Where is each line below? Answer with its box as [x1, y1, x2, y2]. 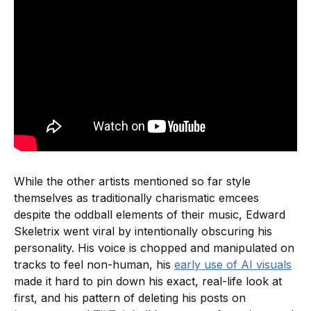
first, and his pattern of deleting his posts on [14, 291, 246, 305]
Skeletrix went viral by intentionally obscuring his [14, 224, 272, 239]
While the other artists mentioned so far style [14, 174, 251, 189]
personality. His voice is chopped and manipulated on [14, 241, 294, 255]
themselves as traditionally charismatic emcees [14, 191, 259, 205]
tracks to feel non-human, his [14, 258, 174, 272]
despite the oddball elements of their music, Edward [14, 208, 285, 222]
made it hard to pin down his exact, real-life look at [14, 274, 282, 289]
